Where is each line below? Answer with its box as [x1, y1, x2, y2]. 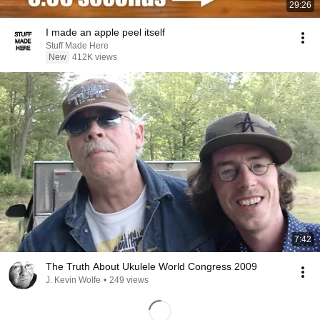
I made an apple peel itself [46, 26, 165, 38]
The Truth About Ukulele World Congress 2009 [46, 261, 257, 272]
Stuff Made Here [46, 41, 109, 51]
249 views [109, 275, 149, 285]
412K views [72, 52, 117, 62]
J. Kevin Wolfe [46, 275, 101, 285]
